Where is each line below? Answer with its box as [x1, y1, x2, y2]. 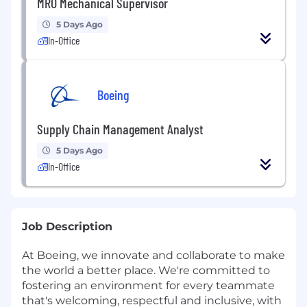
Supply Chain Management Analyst [37, 120, 204, 137]
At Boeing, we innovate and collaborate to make [22, 248, 285, 262]
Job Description [22, 219, 112, 233]
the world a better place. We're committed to [22, 263, 270, 277]
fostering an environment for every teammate [22, 278, 275, 292]
